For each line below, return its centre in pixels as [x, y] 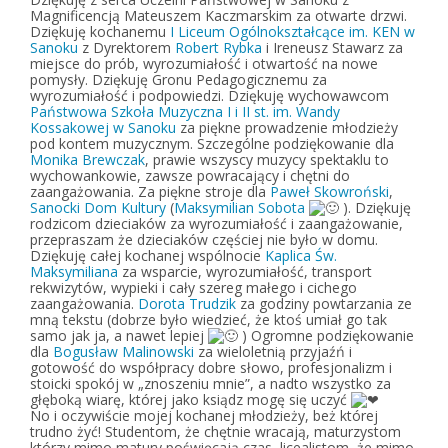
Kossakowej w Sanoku [103, 127]
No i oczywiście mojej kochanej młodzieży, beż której [204, 415]
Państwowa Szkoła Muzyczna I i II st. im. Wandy [185, 111]
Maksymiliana [74, 271]
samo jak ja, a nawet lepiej [119, 335]
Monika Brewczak [87, 159]
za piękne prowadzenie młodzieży [287, 127]
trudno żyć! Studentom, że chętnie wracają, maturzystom [215, 431]
